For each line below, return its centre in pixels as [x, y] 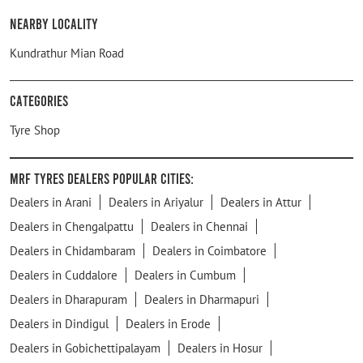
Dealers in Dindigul [59, 323]
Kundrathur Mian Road [67, 53]
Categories [39, 100]
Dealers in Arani [51, 202]
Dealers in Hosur [220, 348]
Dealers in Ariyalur [156, 202]
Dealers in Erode [168, 323]
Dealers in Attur [261, 202]
